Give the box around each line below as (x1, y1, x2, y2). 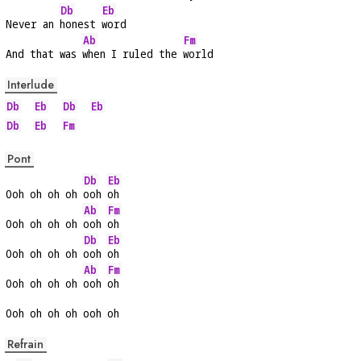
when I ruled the (82, 46, 183, 62)
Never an (6, 16, 60, 32)
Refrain (7, 336, 44, 353)
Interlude (7, 77, 54, 93)
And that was (6, 46, 82, 62)
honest (60, 16, 102, 32)
